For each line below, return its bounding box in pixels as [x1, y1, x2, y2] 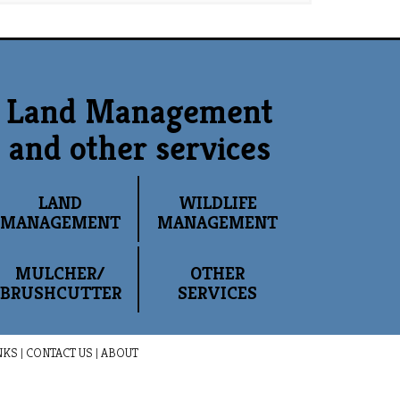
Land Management [5, 89, 273, 133]
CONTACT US [25, 344, 93, 361]
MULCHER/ [15, 262, 105, 285]
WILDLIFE [178, 191, 257, 214]
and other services [8, 126, 271, 170]
